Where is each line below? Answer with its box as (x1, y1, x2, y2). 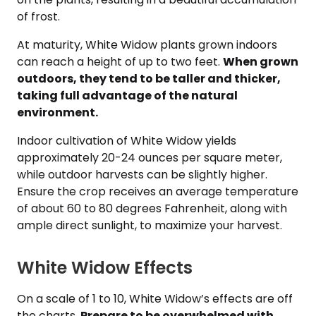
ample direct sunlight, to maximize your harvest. (17, 217, 282, 233)
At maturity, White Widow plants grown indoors (17, 37, 277, 53)
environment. (17, 104, 98, 121)
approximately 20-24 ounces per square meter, (17, 150, 282, 166)
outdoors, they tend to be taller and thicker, (17, 71, 281, 87)
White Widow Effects (17, 256, 193, 279)
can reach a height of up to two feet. (17, 54, 223, 70)
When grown (223, 54, 298, 70)
